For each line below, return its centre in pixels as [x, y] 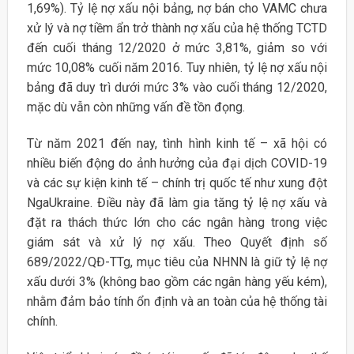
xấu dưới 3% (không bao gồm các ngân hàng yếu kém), [177, 282]
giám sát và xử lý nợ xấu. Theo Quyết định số [177, 243]
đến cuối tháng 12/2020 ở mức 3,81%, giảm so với [177, 48]
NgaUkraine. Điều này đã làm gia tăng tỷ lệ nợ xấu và [177, 203]
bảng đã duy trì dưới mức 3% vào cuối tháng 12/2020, [177, 88]
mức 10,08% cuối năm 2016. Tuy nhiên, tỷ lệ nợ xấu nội [177, 68]
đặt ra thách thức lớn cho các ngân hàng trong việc [177, 223]
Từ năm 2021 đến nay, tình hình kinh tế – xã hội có [177, 144]
